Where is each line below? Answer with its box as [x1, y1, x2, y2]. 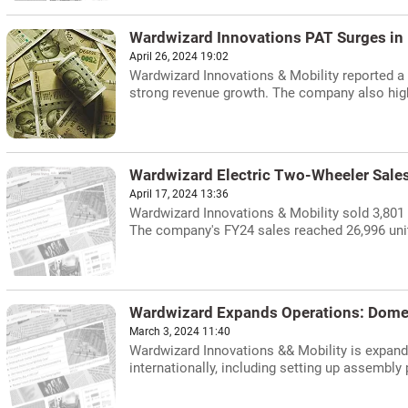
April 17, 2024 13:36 [129, 188, 229, 200]
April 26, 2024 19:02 [129, 50, 229, 63]
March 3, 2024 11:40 [129, 325, 230, 338]
